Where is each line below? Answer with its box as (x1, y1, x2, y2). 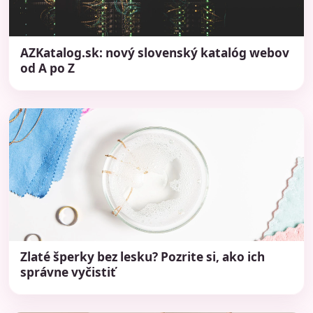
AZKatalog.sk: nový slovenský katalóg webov (20, 44, 289, 61)
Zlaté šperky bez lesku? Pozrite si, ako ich (20, 249, 265, 265)
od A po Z (20, 59, 75, 76)
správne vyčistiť (20, 264, 116, 281)
